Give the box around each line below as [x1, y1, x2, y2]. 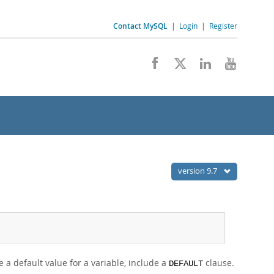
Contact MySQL [113, 21, 168, 31]
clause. [203, 257, 234, 268]
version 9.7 [178, 165, 219, 176]
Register [209, 21, 237, 31]
